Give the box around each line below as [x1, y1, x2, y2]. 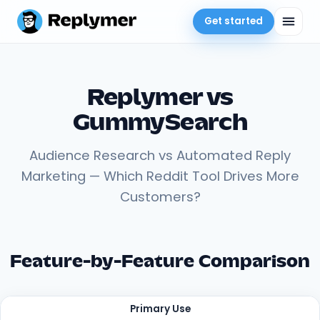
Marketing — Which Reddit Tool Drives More [21, 167, 299, 185]
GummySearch [73, 114, 247, 134]
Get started [204, 14, 263, 28]
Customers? [119, 188, 201, 206]
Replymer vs [86, 89, 234, 109]
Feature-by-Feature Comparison [10, 255, 310, 270]
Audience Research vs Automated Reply [29, 146, 291, 164]
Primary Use [129, 302, 191, 316]
